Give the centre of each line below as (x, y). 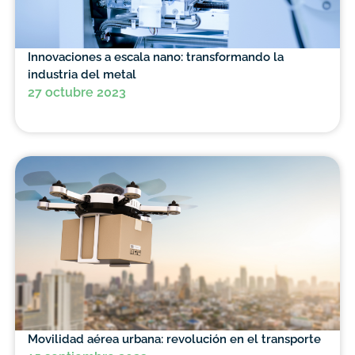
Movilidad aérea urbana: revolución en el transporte (174, 339)
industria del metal (82, 74)
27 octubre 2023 (76, 93)
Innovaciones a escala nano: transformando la (155, 57)
